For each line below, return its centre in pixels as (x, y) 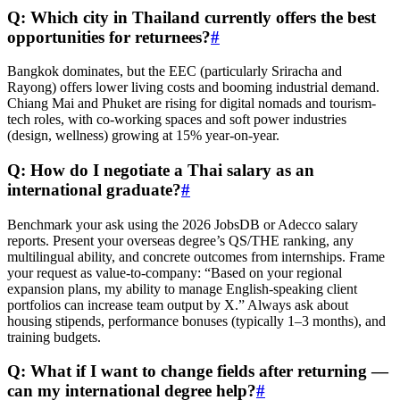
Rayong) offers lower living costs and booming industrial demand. (193, 87)
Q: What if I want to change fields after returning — (198, 371)
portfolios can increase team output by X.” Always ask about (178, 304)
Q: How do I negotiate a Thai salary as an (161, 170)
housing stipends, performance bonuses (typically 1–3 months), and (196, 321)
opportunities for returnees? (109, 37)
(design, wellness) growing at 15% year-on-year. (143, 136)
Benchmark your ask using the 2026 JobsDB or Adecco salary (183, 224)
